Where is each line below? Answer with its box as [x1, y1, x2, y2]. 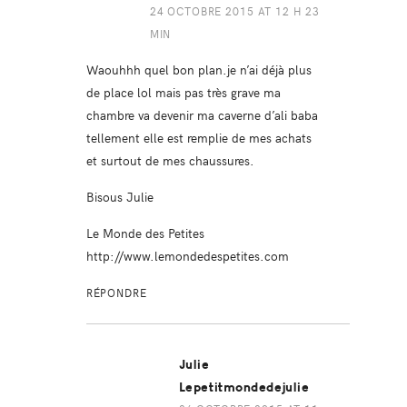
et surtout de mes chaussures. [85, 151, 254, 170]
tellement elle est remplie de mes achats [85, 128, 312, 147]
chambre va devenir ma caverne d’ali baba [85, 105, 318, 124]
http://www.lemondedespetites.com [85, 246, 289, 265]
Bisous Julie [85, 187, 154, 206]
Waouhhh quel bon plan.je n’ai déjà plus [85, 60, 312, 79]
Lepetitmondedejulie [178, 380, 310, 396]
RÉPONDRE [85, 285, 147, 301]
